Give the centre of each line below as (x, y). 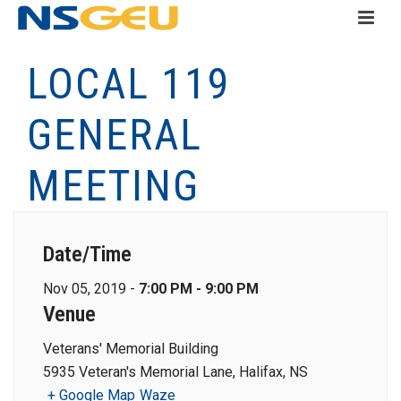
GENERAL (115, 135)
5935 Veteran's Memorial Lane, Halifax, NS (175, 372)
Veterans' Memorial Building (131, 349)
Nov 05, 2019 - (91, 289)
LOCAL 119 (129, 84)
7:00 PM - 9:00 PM (199, 289)
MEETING (113, 186)
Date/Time (87, 254)
